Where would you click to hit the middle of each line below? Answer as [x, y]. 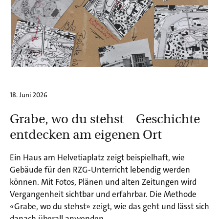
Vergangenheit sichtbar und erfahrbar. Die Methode [103, 194]
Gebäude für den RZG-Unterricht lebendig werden [100, 170]
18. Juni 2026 [29, 95]
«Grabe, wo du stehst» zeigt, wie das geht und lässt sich [109, 207]
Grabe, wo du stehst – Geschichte [105, 118]
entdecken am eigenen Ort [86, 134]
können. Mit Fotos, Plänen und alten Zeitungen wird [103, 182]
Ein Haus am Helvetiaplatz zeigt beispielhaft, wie [97, 158]
